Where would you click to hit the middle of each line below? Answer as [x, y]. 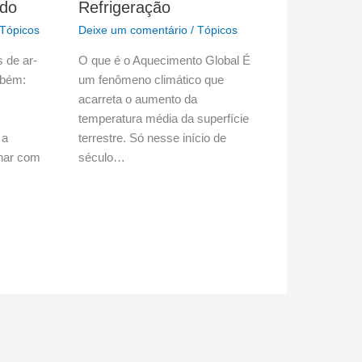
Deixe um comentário [133, 29]
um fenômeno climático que [152, 79]
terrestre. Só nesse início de [153, 137]
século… [102, 157]
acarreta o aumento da [138, 99]
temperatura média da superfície [164, 118]
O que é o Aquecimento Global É [165, 60]
